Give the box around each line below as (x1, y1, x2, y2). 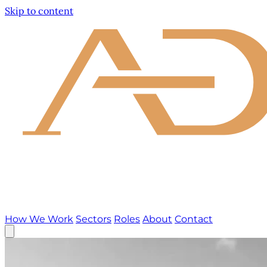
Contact (175, 213, 213, 225)
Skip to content (5, 5, 73, 17)
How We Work (5, 213, 73, 225)
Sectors (76, 213, 111, 225)
